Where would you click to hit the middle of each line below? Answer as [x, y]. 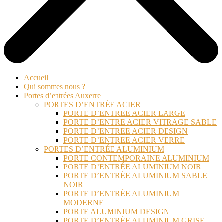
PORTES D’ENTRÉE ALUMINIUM [104, 149]
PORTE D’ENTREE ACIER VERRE [124, 140]
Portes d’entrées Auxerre [62, 96]
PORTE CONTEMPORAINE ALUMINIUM [136, 158]
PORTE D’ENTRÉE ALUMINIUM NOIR [132, 167]
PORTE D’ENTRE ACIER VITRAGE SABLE [140, 122]
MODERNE [83, 203]
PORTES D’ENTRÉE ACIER [92, 105]
